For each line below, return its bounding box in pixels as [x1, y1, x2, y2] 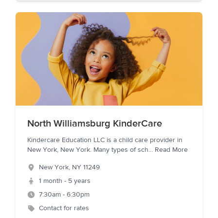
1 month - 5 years [39, 177, 91, 185]
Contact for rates [39, 204, 89, 213]
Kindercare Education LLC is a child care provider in [27, 136, 182, 145]
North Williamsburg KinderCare [27, 117, 162, 129]
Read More [155, 145, 188, 154]
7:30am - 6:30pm [39, 190, 90, 199]
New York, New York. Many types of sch [27, 145, 148, 154]
